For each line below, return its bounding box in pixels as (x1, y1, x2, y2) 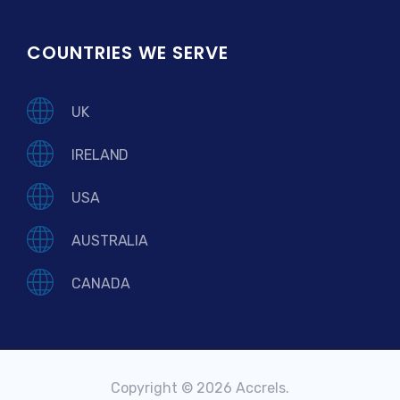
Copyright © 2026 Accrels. (111, 379, 289, 397)
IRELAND (71, 146, 129, 163)
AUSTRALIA (71, 231, 149, 249)
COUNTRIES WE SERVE (27, 40, 229, 66)
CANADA (71, 274, 130, 292)
